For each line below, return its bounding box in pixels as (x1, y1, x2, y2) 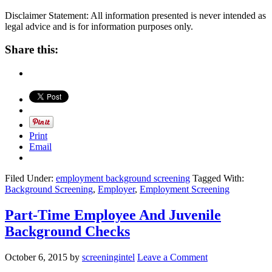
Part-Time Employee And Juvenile (5, 206, 221, 223)
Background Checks (5, 223, 130, 239)
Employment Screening (140, 183, 229, 194)
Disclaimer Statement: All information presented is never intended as (5, 10, 266, 21)
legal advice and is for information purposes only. (5, 21, 193, 32)
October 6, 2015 (5, 251, 67, 262)
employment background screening (56, 172, 190, 183)
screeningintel (82, 251, 135, 262)
